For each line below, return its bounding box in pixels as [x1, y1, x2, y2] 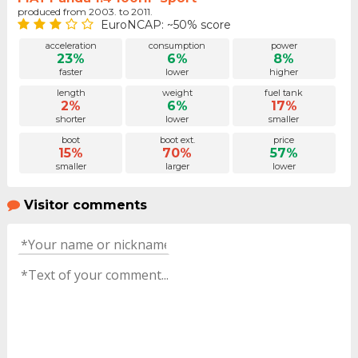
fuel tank [265, 87, 304, 99]
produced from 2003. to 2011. [17, 5, 157, 18]
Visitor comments [23, 197, 147, 213]
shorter [56, 113, 86, 125]
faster [59, 66, 83, 78]
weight [161, 87, 193, 99]
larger [165, 161, 189, 173]
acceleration [45, 40, 97, 52]
